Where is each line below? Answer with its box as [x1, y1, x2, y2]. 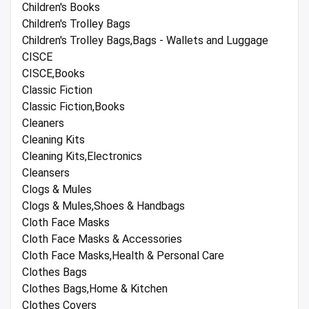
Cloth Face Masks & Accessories [22, 232, 182, 246]
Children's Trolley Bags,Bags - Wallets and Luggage [22, 34, 268, 48]
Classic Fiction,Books [22, 100, 125, 114]
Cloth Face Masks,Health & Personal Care [22, 249, 224, 263]
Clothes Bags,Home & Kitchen [22, 282, 168, 296]
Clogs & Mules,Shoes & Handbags [22, 199, 185, 213]
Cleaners [22, 117, 64, 130]
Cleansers [22, 166, 70, 180]
